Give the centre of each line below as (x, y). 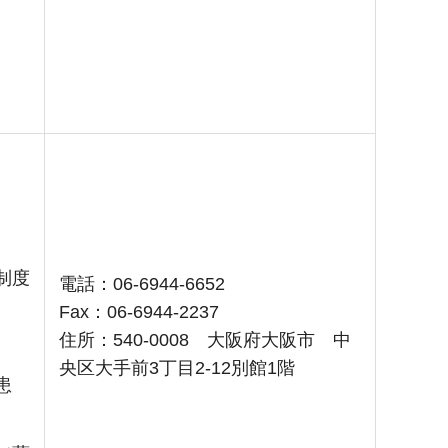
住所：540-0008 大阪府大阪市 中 (205, 340)
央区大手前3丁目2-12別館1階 (177, 368)
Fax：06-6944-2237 (139, 312)
